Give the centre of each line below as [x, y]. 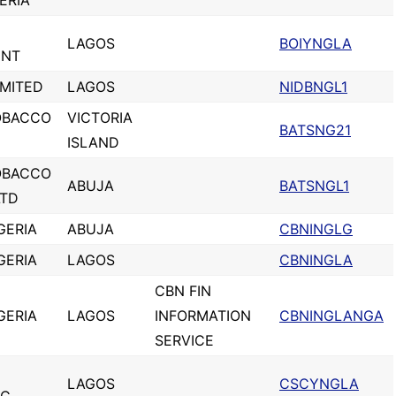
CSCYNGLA [319, 384]
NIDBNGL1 [313, 87]
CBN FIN [183, 291]
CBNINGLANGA [331, 316]
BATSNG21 [315, 130]
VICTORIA [100, 118]
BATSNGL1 [314, 186]
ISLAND [93, 142]
